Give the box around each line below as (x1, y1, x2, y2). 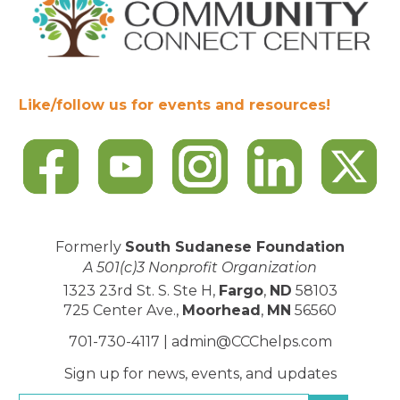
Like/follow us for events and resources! (19, 96, 330, 113)
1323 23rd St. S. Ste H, (62, 282, 219, 300)
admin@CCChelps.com (171, 333, 332, 351)
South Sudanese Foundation (125, 238, 345, 256)
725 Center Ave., (63, 302, 182, 320)
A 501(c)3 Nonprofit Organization (83, 259, 317, 277)
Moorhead (182, 302, 261, 320)
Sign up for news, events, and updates (63, 365, 337, 383)
